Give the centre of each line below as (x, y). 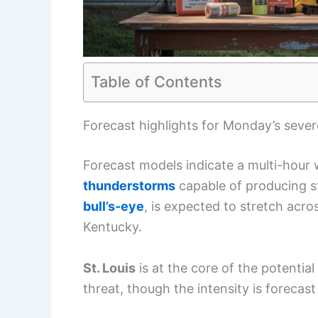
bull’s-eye (114, 206)
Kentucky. (113, 226)
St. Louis (109, 268)
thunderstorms (129, 185)
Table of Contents (157, 81)
